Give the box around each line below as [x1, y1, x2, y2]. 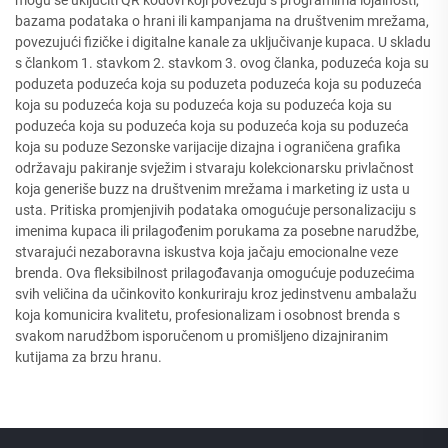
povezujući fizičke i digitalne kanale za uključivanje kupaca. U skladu [15, 34, 431, 50]
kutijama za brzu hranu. [15, 349, 162, 365]
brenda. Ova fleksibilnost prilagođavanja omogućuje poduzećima [15, 265, 415, 281]
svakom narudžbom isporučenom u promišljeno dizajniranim [15, 328, 388, 344]
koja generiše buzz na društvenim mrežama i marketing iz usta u [15, 181, 410, 197]
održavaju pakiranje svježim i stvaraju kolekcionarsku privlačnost [15, 160, 414, 176]
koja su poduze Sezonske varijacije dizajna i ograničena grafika [15, 139, 401, 155]
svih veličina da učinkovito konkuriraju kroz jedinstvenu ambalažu [15, 286, 417, 302]
